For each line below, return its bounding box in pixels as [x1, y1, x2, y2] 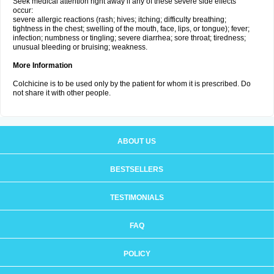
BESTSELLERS [110, 165, 163, 174]
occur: [13, 6, 33, 15]
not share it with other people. [13, 89, 111, 97]
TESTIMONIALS [109, 193, 164, 202]
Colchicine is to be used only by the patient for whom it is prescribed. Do [13, 80, 251, 88]
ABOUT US [117, 137, 156, 146]
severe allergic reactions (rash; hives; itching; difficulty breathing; [13, 15, 226, 24]
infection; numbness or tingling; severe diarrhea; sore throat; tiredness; [13, 34, 246, 42]
